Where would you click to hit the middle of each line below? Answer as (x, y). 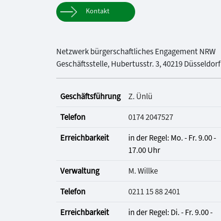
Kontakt (98, 11)
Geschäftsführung (90, 96)
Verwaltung (80, 171)
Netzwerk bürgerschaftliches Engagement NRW (136, 52)
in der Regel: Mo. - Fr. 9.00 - (172, 138)
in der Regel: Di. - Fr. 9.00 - (170, 212)
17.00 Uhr (144, 150)
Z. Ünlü (140, 96)
